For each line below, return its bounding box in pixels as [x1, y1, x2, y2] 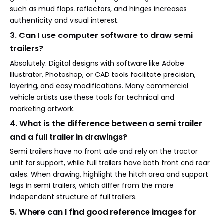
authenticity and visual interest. [10, 15, 119, 25]
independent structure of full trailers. [10, 192, 137, 202]
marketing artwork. [10, 104, 74, 113]
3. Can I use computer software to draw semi [10, 30, 193, 41]
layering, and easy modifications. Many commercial [10, 81, 188, 91]
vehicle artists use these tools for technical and [10, 92, 174, 102]
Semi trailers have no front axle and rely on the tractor [10, 147, 198, 156]
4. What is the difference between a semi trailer [10, 118, 202, 129]
